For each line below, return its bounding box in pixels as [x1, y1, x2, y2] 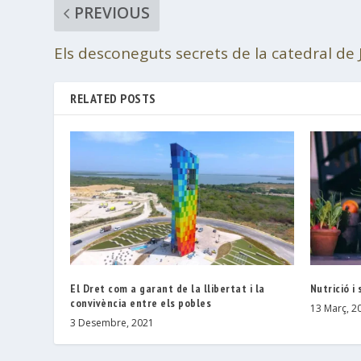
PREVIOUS [74, 2, 151, 23]
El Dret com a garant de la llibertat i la [70, 281, 265, 297]
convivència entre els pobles [70, 296, 212, 311]
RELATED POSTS [70, 89, 156, 106]
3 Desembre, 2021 [70, 316, 155, 330]
